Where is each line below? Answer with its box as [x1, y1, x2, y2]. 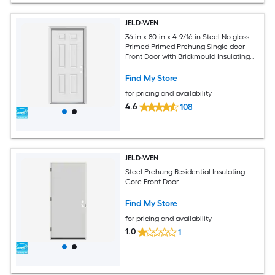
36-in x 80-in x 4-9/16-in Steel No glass [125, 32, 250, 41]
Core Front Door [125, 177, 179, 186]
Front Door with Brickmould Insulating [125, 52, 250, 61]
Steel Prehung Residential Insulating [125, 167, 246, 176]
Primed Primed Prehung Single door [125, 42, 246, 51]
